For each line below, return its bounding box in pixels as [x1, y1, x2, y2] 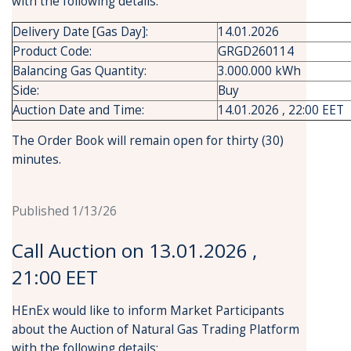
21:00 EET [12, 264, 98, 290]
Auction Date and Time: [13, 102, 144, 118]
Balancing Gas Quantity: [13, 63, 147, 79]
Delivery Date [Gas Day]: [13, 24, 148, 40]
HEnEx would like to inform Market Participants [12, 302, 284, 319]
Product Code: [13, 43, 92, 60]
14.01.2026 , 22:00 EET [218, 102, 344, 118]
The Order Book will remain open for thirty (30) [12, 132, 284, 149]
